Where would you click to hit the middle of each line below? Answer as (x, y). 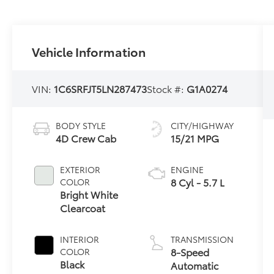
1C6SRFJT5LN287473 (101, 89)
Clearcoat (83, 208)
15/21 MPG (194, 138)
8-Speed (190, 252)
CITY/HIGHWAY (202, 126)
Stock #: (167, 89)
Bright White (89, 194)
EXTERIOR (80, 170)
